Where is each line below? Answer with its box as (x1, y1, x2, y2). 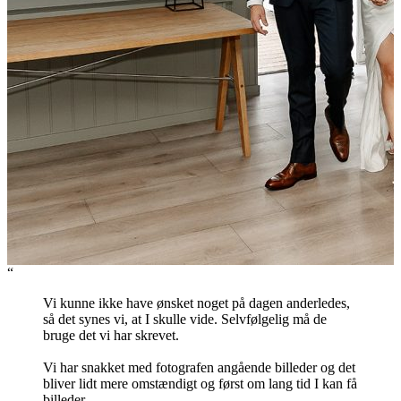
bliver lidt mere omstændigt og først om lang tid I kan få (43, 376, 357, 392)
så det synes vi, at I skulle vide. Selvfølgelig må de (43, 311, 327, 328)
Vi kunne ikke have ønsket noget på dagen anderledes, (43, 295, 350, 311)
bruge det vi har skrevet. (43, 328, 179, 344)
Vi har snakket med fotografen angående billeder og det (43, 360, 355, 376)
